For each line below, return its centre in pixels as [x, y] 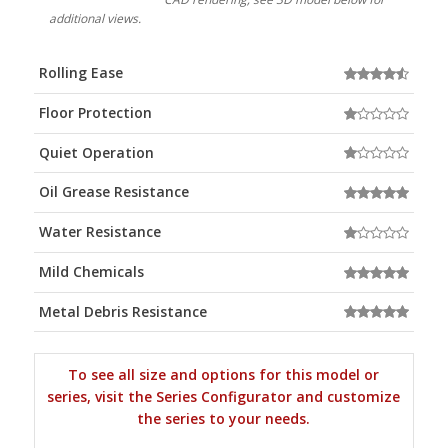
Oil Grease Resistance [113, 192]
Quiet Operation [96, 152]
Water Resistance [99, 231]
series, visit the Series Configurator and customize [224, 397]
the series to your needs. [224, 419]
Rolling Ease [80, 72]
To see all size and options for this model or [224, 375]
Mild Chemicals [91, 271]
